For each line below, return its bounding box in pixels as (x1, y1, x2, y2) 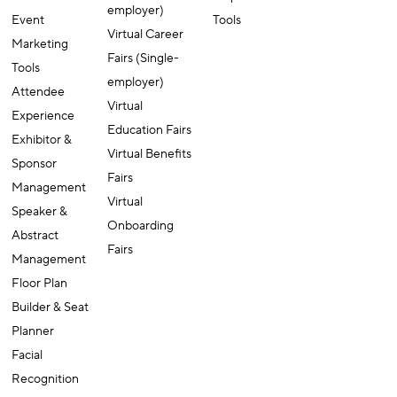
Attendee (12, 104, 66, 121)
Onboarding (107, 237, 175, 254)
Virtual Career (107, 46, 184, 63)
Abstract (12, 247, 59, 264)
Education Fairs (107, 142, 192, 159)
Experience (12, 128, 75, 144)
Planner (12, 343, 55, 360)
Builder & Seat (12, 319, 90, 336)
